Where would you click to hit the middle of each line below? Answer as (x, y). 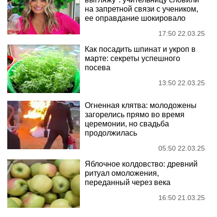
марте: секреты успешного (132, 59)
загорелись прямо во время (135, 115)
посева (98, 68)
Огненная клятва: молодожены (141, 106)
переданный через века (128, 183)
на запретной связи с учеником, (141, 9)
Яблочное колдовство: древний (141, 164)
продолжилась (111, 133)
